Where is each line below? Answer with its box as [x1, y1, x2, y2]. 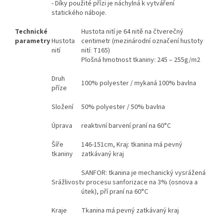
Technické [15, 27, 48, 37]
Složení [52, 102, 73, 112]
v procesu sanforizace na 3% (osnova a [81, 177, 198, 188]
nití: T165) [81, 46, 110, 56]
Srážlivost [52, 177, 81, 188]
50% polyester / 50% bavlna [81, 102, 165, 112]
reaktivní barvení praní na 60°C [81, 121, 171, 131]
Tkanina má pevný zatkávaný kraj [81, 206, 179, 216]
